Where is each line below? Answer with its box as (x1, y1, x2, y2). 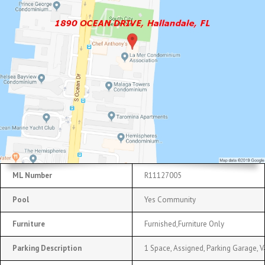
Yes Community (144, 194, 196, 205)
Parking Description (12, 243, 82, 253)
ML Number (12, 170, 52, 180)
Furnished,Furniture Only (144, 218, 224, 229)
